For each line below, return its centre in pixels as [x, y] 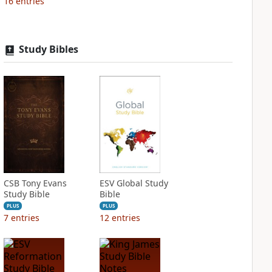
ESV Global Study [134, 183]
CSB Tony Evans [35, 183]
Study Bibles [48, 49]
